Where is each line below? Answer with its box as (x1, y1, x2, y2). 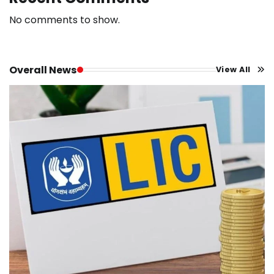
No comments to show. (9, 12, 120, 27)
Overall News (9, 62, 77, 77)
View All (215, 64, 251, 75)
